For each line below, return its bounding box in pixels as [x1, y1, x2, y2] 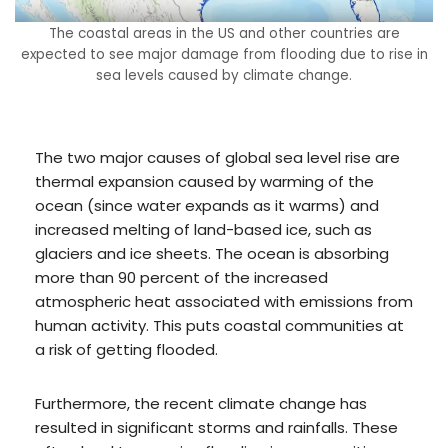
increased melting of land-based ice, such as [35, 218, 372, 240]
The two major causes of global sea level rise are [35, 146, 400, 168]
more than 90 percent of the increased [35, 266, 328, 288]
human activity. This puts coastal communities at [35, 314, 404, 336]
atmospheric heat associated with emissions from [35, 290, 413, 312]
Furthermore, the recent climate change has [35, 392, 367, 414]
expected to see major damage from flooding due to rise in [20, 44, 428, 64]
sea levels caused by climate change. [96, 65, 352, 85]
